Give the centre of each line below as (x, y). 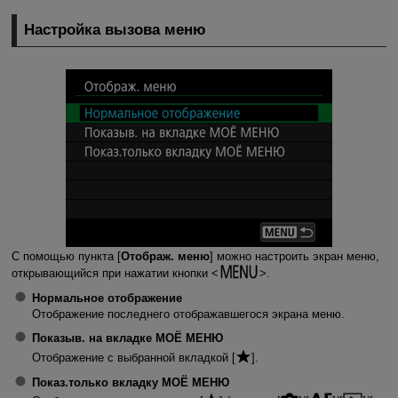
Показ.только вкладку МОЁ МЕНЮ (130, 382)
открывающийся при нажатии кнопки (111, 274)
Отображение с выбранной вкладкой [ (133, 357)
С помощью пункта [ (66, 257)
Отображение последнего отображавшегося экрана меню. (188, 314)
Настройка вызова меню (115, 30)
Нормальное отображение (107, 298)
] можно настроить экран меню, (294, 257)
